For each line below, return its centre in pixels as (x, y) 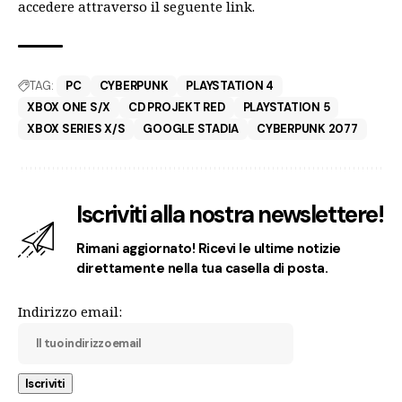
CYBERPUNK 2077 (307, 129)
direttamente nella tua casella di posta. (202, 268)
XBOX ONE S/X (69, 107)
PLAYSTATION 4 (230, 86)
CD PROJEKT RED (177, 107)
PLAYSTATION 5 (286, 107)
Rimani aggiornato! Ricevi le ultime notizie (209, 249)
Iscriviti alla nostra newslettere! (230, 214)
